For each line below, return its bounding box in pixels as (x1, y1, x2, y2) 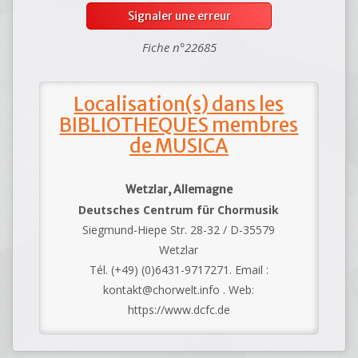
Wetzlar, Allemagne (125, 182, 233, 197)
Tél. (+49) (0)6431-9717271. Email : (89, 262, 268, 278)
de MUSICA (129, 133, 229, 159)
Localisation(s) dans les (74, 92, 284, 117)
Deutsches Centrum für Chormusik (78, 202, 280, 218)
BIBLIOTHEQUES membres (59, 113, 299, 138)
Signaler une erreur (127, 9, 231, 24)
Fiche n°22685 (141, 39, 217, 56)
